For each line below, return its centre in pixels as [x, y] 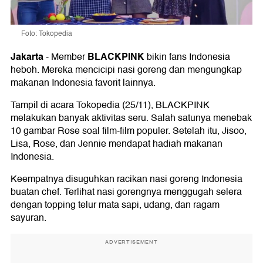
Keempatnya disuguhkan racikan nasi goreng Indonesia [127, 179]
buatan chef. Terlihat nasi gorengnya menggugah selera [126, 192]
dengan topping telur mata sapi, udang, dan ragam [115, 205]
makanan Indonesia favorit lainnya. [83, 83]
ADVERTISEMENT [131, 242]
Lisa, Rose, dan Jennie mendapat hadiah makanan [117, 144]
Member [69, 57]
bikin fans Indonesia [187, 57]
